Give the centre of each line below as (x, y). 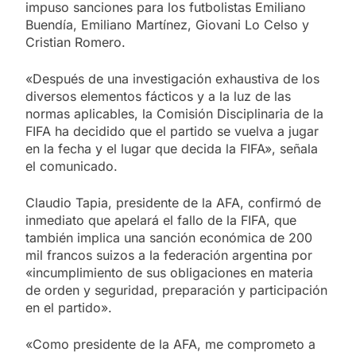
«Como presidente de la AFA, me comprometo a (170, 344)
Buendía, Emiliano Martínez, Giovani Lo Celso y (167, 24)
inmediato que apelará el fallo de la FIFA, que (161, 220)
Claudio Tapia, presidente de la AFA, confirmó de (173, 202)
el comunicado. (72, 166)
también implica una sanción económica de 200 (169, 237)
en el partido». (69, 307)
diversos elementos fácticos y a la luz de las (158, 96)
